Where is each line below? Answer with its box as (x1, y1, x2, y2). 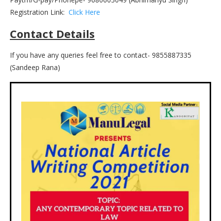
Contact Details (10, 26, 95, 41)
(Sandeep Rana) (10, 62, 60, 72)
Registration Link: (10, 7, 69, 17)
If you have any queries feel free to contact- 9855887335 (10, 50, 191, 60)
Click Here (69, 7, 100, 17)
